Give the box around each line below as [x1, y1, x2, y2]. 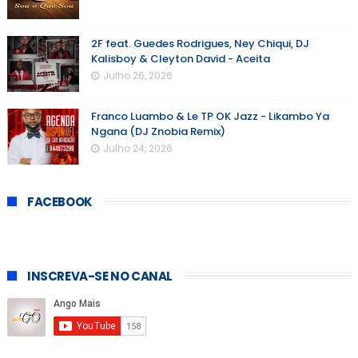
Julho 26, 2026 [102, 69, 173, 83]
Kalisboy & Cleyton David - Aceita [90, 51, 270, 67]
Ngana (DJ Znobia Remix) [90, 124, 225, 140]
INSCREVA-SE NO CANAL [26, 268, 173, 285]
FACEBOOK [26, 193, 93, 211]
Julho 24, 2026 [102, 141, 173, 156]
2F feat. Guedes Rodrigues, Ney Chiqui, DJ [90, 36, 309, 52]
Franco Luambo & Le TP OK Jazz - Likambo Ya [90, 109, 329, 125]
